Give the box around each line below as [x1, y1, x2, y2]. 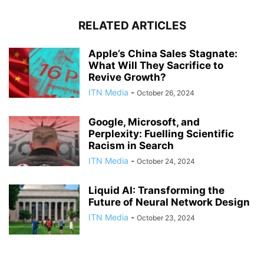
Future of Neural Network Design [88, 196, 250, 208]
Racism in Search [88, 139, 174, 151]
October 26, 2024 [137, 88, 194, 97]
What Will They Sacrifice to [88, 59, 223, 71]
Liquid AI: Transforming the [88, 184, 225, 196]
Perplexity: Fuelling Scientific [88, 127, 234, 140]
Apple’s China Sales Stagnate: [88, 47, 237, 60]
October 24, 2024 [137, 156, 195, 166]
